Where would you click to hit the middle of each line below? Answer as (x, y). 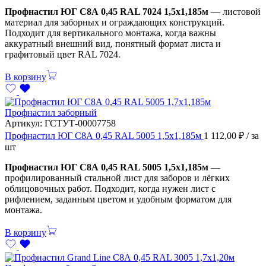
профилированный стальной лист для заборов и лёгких (117, 178)
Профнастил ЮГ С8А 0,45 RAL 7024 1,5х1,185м (107, 11)
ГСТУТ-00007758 (80, 123)
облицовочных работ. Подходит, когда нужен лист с (110, 188)
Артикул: (25, 123)
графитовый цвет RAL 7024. (63, 54)
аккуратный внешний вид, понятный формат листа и (113, 43)
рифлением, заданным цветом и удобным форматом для (118, 199)
